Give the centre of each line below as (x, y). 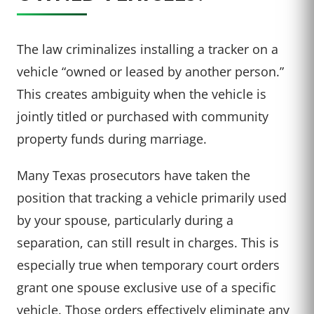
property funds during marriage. (112, 139)
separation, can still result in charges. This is (148, 243)
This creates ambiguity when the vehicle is (142, 94)
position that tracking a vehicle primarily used (152, 198)
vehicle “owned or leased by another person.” (150, 71)
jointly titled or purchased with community (143, 116)
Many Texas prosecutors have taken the (134, 175)
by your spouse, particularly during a (125, 220)
